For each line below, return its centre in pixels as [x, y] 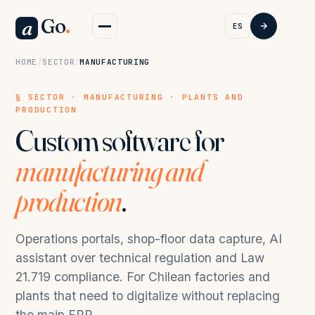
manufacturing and [109, 171]
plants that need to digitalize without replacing [148, 296]
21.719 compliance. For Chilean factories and [143, 277]
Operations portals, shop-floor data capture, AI [149, 239]
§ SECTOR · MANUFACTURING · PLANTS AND [130, 97]
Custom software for [120, 141]
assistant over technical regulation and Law [140, 258]
